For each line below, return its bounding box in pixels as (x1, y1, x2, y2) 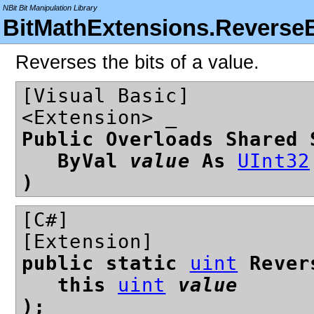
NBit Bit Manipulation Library (3, 4, 97, 12)
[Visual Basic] (22, 85, 190, 107)
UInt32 (238, 150, 310, 172)
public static (22, 252, 190, 274)
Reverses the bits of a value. (15, 51, 259, 74)
